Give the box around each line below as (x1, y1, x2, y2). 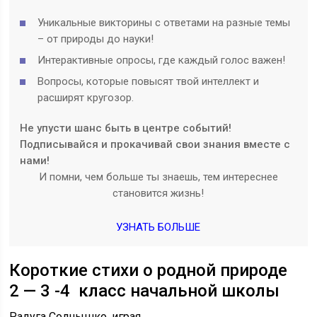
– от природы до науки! (38, 33, 154, 46)
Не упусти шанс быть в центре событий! (20, 122, 232, 135)
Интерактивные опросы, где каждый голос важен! (38, 54, 286, 67)
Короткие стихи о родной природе (9, 260, 288, 281)
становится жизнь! (113, 187, 204, 200)
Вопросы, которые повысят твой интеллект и (38, 75, 260, 88)
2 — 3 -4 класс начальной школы (9, 281, 280, 301)
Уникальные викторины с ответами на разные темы (38, 16, 291, 30)
